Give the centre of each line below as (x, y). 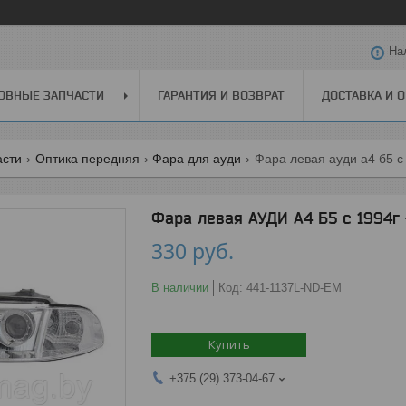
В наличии (180, 287)
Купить (229, 344)
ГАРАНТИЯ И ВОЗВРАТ (221, 95)
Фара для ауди (197, 158)
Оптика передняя (87, 158)
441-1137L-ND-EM (294, 287)
